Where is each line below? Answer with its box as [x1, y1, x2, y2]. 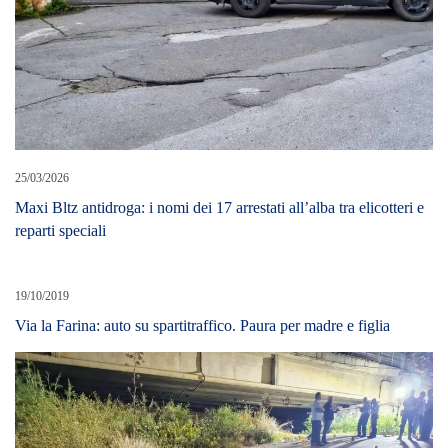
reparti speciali [15, 221, 106, 239]
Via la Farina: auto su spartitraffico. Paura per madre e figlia [15, 316, 390, 334]
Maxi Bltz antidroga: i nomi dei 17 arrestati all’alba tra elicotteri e [15, 198, 424, 216]
